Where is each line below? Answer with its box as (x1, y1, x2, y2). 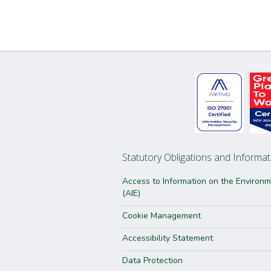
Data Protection (122, 255, 183, 266)
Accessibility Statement (122, 232, 213, 244)
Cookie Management (122, 210, 201, 221)
